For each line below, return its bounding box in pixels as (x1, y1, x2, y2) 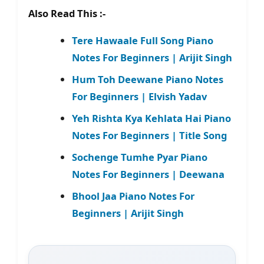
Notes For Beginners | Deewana (71, 167, 225, 181)
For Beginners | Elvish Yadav (71, 90, 207, 104)
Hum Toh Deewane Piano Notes (71, 72, 223, 87)
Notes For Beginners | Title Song (71, 128, 227, 143)
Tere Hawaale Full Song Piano (71, 34, 213, 48)
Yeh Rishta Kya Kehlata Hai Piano (71, 111, 231, 126)
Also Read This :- (28, 6, 105, 21)
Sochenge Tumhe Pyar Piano (71, 150, 207, 164)
